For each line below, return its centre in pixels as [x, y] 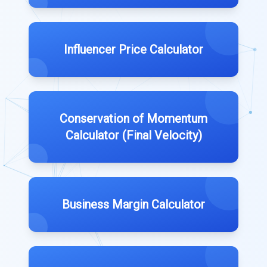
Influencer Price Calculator [133, 49]
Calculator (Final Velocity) [133, 135]
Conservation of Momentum [133, 118]
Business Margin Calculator [133, 204]
